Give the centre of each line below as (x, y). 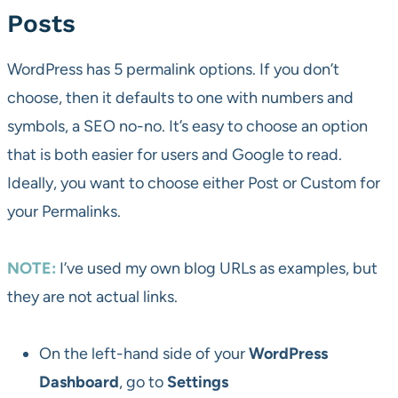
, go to (143, 382)
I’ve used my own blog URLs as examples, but (217, 269)
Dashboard (79, 382)
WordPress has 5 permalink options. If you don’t (173, 70)
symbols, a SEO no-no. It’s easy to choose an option (187, 127)
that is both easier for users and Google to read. (175, 155)
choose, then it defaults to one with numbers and (180, 98)
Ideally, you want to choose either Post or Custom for (194, 183)
